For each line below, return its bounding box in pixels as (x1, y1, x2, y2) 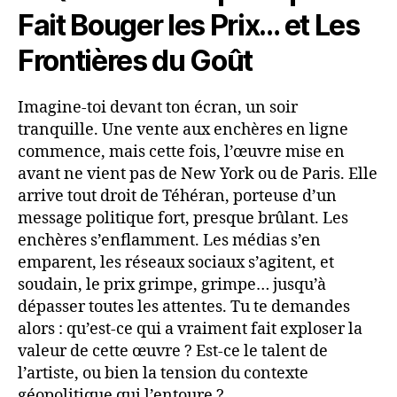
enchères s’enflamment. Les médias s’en (18, 230, 321, 251)
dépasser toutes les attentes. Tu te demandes (18, 296, 350, 317)
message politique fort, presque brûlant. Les (18, 207, 348, 229)
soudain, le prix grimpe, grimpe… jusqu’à (18, 274, 326, 295)
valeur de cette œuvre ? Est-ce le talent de (18, 340, 328, 362)
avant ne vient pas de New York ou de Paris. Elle (18, 163, 378, 184)
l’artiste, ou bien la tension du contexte (18, 362, 308, 384)
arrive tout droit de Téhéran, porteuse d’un (18, 185, 337, 206)
